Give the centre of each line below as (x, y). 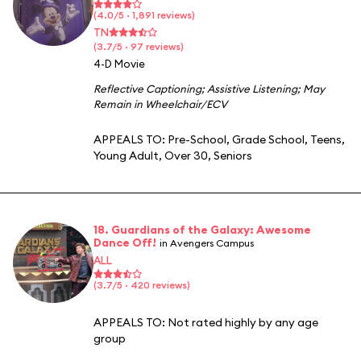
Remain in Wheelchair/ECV (160, 104)
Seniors (233, 155)
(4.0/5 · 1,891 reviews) (144, 15)
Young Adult (126, 155)
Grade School (268, 139)
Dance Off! (125, 242)
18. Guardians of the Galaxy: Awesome (202, 229)
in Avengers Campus (207, 243)
